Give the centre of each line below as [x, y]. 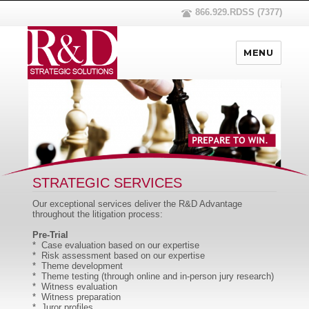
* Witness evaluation [75, 287]
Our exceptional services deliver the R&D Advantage [138, 204]
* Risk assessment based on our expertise [119, 256]
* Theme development [78, 266]
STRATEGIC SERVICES [108, 183]
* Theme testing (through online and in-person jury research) [153, 277]
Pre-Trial [51, 235]
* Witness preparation [77, 297]
